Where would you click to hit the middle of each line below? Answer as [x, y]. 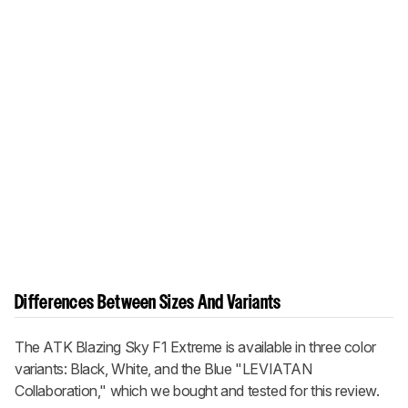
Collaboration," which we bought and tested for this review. [197, 390]
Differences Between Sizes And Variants [148, 303]
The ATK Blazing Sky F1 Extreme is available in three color [195, 347]
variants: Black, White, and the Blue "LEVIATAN [163, 368]
